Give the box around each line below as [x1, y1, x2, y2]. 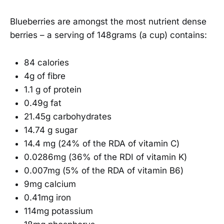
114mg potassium [24, 205, 93, 216]
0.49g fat [24, 97, 61, 108]
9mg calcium [24, 178, 76, 189]
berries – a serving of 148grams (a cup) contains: [10, 30, 207, 40]
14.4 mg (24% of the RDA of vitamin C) [24, 138, 179, 148]
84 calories [24, 57, 69, 67]
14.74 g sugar [24, 124, 77, 135]
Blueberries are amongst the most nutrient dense [10, 16, 206, 27]
